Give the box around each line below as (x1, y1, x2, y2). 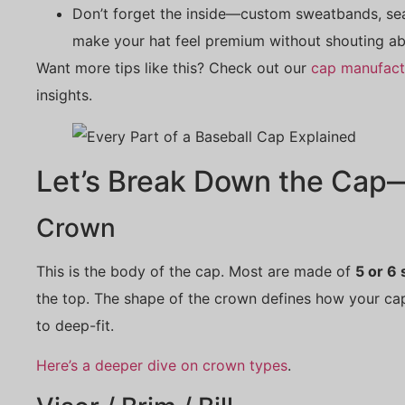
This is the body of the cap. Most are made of (36, 261, 355, 280)
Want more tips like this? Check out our (36, 58, 311, 77)
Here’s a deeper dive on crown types (36, 356, 287, 375)
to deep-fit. (36, 316, 114, 334)
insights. (36, 85, 92, 104)
